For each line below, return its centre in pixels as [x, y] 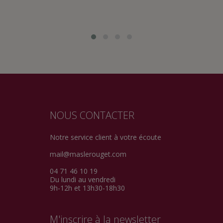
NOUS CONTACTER [92, 115]
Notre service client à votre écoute [105, 137]
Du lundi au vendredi [82, 179]
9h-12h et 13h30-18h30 [87, 188]
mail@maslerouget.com [88, 154]
